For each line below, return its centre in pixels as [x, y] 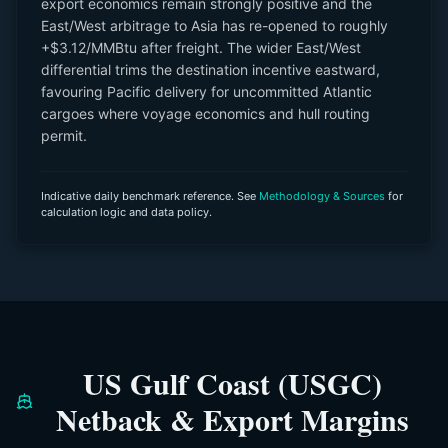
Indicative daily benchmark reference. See [148, 196]
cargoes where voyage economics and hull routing [205, 113]
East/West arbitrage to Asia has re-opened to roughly [214, 25]
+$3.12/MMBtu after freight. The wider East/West [201, 47]
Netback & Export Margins [232, 419]
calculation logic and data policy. [126, 212]
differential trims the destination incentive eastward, [210, 69]
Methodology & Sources [322, 196]
